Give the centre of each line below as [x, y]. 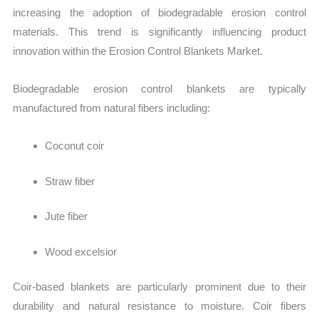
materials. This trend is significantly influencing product [159, 31]
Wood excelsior [81, 251]
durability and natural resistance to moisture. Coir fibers [159, 306]
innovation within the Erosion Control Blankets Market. [138, 51]
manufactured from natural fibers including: [112, 108]
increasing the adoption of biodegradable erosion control [159, 12]
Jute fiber [67, 216]
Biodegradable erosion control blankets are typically [159, 88]
